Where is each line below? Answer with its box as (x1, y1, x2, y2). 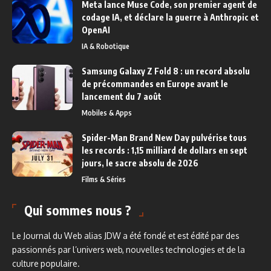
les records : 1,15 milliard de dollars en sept (82, 145, 247, 155)
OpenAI (82, 24, 110, 35)
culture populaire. (12, 258, 80, 269)
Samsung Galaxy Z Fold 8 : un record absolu (82, 65, 250, 76)
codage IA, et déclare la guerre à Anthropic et (82, 11, 259, 22)
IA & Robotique (82, 41, 129, 51)
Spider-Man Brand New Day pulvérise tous (82, 132, 247, 143)
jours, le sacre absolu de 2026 (82, 157, 198, 168)
